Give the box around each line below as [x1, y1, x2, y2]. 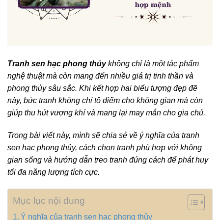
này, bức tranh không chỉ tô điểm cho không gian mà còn [7, 96, 203, 105]
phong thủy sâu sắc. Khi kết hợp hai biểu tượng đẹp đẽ [7, 84, 197, 93]
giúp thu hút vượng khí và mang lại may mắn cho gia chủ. [7, 109, 205, 117]
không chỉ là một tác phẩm [106, 59, 199, 68]
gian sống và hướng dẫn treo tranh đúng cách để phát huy [7, 155, 208, 164]
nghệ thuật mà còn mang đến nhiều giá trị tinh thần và [7, 72, 193, 81]
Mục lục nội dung [13, 195, 85, 206]
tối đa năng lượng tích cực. [7, 167, 100, 176]
